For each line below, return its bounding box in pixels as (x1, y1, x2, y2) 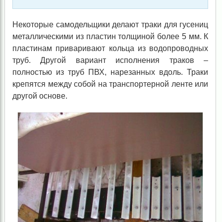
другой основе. (12, 91, 67, 100)
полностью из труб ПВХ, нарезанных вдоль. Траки (12, 67, 209, 76)
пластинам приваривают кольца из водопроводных (12, 44, 209, 53)
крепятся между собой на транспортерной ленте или (12, 79, 209, 88)
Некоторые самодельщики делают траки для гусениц (12, 20, 209, 29)
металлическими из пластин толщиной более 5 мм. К (12, 32, 209, 41)
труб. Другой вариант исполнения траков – (12, 55, 209, 64)
